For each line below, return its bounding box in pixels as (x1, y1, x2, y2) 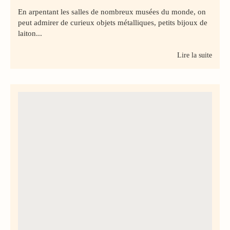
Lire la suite (177, 51, 212, 59)
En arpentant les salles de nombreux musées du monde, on (18, 7, 206, 16)
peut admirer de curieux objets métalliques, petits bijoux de (18, 18, 207, 27)
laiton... (18, 29, 42, 37)
